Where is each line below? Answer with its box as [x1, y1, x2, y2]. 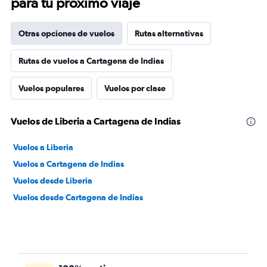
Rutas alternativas [135, 29, 203, 38]
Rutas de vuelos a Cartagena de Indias [18, 56, 164, 66]
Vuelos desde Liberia [13, 176, 92, 185]
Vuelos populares [18, 83, 84, 93]
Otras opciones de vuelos [18, 29, 114, 38]
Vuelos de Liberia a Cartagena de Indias [11, 116, 181, 126]
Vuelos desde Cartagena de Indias [13, 193, 143, 202]
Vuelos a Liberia [13, 142, 73, 152]
